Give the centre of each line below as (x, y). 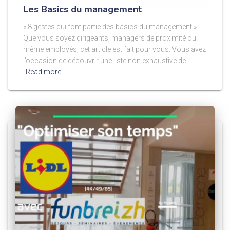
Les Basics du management (82, 9)
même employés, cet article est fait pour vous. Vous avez (114, 49)
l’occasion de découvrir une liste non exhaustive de (104, 60)
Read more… (46, 72)
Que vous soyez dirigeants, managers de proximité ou (110, 38)
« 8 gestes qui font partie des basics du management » (110, 26)
